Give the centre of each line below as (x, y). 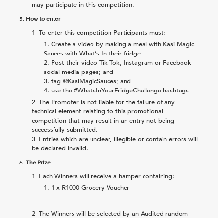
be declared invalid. (60, 148)
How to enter (43, 19)
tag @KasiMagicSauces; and (91, 81)
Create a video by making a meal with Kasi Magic (123, 44)
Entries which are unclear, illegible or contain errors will (118, 139)
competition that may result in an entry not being (103, 120)
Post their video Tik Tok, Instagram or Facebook (121, 63)
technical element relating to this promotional (97, 111)
